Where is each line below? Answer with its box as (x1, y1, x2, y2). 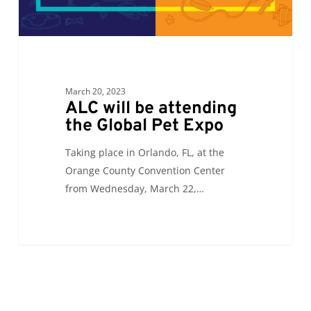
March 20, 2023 (65, 85, 126, 97)
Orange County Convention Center (65, 163, 225, 177)
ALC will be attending (65, 97, 237, 120)
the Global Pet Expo (65, 115, 224, 137)
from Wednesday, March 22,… (65, 181, 204, 195)
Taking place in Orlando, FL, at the (65, 145, 224, 159)
